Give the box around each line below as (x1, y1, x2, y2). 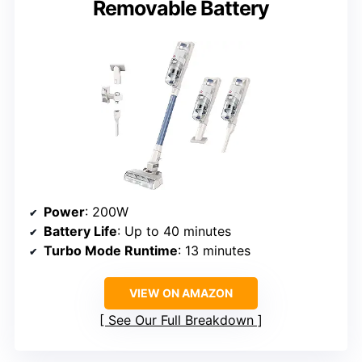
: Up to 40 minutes (117, 223, 231, 240)
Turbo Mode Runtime (44, 242, 178, 259)
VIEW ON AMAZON (129, 286, 233, 301)
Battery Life (44, 223, 117, 240)
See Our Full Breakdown (108, 312, 254, 329)
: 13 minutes (178, 242, 250, 259)
